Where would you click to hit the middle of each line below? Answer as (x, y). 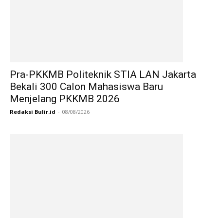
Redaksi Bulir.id (33, 112)
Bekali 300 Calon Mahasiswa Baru (86, 87)
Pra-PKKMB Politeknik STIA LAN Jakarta (103, 74)
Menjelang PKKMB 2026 (65, 99)
